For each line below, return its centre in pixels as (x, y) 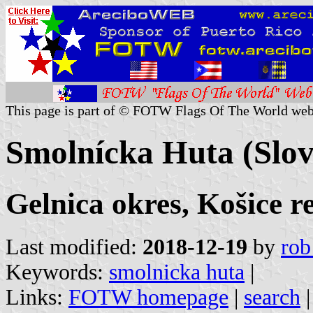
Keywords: (57, 272)
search (272, 297)
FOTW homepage (148, 297)
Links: (37, 297)
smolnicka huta (177, 272)
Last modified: (74, 247)
